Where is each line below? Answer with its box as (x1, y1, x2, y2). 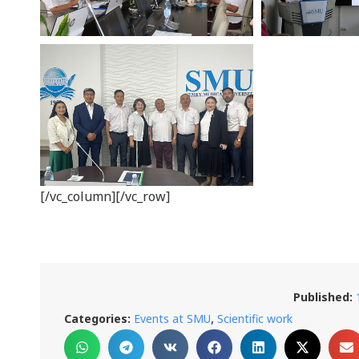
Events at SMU (134, 311, 211, 327)
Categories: (64, 311, 134, 327)
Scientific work (217, 311, 292, 327)
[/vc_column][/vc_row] (40, 188, 170, 206)
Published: (293, 289, 353, 305)
